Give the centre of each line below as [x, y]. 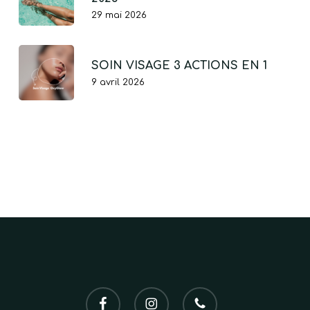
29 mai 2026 [119, 15]
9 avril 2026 [118, 82]
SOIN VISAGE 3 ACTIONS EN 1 [179, 66]
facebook [109, 294]
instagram [159, 294]
